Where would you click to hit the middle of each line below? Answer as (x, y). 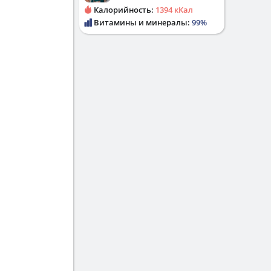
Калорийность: (124, 10)
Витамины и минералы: (142, 22)
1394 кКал (174, 10)
